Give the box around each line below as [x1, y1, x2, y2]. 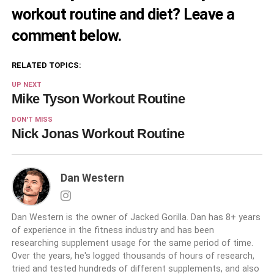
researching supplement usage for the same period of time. [11, 237, 253, 248]
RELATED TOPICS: [11, 60, 81, 70]
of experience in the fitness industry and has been [11, 224, 214, 235]
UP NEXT [11, 80, 42, 89]
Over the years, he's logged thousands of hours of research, [11, 250, 254, 261]
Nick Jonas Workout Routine [11, 125, 185, 141]
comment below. [11, 26, 125, 45]
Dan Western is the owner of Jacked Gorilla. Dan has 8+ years [11, 212, 261, 223]
